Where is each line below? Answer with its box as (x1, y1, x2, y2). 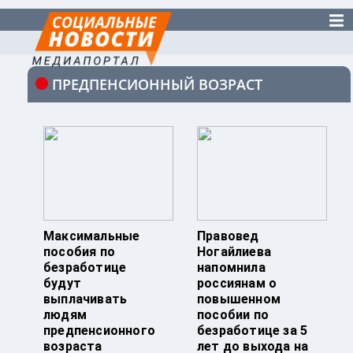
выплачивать (43, 292, 128, 307)
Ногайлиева (197, 244, 271, 260)
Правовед (197, 229, 259, 244)
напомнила (197, 260, 266, 276)
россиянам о (197, 276, 277, 292)
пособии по (197, 307, 269, 323)
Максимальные (43, 229, 140, 244)
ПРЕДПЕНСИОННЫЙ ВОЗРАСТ (52, 75, 262, 95)
